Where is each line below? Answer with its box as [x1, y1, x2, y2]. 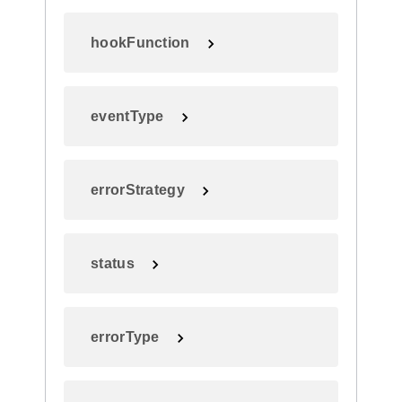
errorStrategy [91, 182, 185, 197]
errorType [91, 329, 160, 345]
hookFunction [91, 35, 190, 50]
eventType [91, 109, 164, 124]
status [91, 256, 135, 271]
